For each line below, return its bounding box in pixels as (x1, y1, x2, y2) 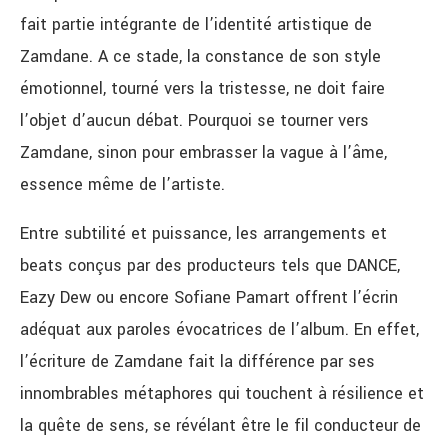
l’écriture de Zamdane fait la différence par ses (20, 350, 375, 374)
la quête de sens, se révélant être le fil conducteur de (20, 414, 421, 438)
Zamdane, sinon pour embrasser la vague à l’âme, (20, 141, 387, 165)
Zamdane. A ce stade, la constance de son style (20, 45, 381, 69)
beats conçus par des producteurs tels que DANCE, (20, 254, 400, 278)
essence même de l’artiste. (20, 173, 230, 197)
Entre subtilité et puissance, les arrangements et (20, 222, 387, 246)
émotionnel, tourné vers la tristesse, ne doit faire (20, 77, 385, 101)
